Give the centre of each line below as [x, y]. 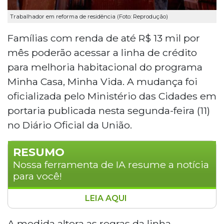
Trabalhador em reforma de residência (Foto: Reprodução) [89, 17]
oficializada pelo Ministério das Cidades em [112, 96]
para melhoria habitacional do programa [105, 67]
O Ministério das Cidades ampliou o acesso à [104, 209]
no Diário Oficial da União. [70, 125]
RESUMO [39, 152]
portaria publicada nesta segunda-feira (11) [109, 110]
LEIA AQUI [107, 198]
